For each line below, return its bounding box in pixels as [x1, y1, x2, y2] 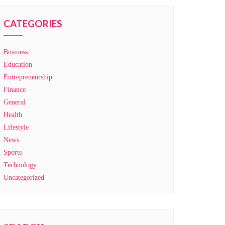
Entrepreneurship [4, 73, 52, 81]
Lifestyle [4, 124, 29, 131]
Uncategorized [4, 174, 44, 181]
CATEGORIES [4, 18, 62, 29]
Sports [4, 149, 22, 156]
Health [4, 111, 22, 119]
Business [4, 48, 28, 56]
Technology [4, 161, 37, 169]
